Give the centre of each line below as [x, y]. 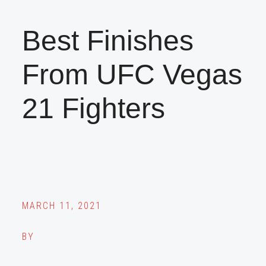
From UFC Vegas [132, 74]
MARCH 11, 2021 [62, 205]
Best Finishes [108, 40]
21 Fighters [94, 108]
